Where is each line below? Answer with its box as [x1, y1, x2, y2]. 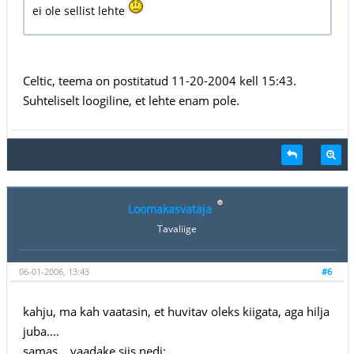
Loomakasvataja [127, 201, 212, 217]
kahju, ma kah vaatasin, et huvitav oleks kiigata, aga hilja [22, 303, 330, 319]
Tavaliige [157, 221, 197, 235]
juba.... [22, 322, 59, 339]
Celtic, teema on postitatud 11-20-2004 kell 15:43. [22, 72, 296, 88]
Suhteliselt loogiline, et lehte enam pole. [22, 92, 239, 108]
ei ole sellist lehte [32, 2, 128, 18]
